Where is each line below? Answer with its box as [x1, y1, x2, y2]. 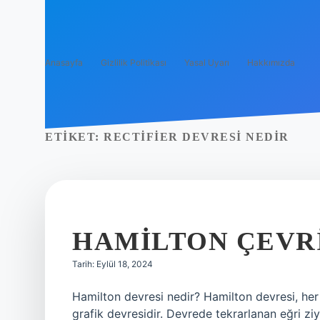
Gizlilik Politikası [101, 57, 166, 68]
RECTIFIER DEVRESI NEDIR [104, 131, 289, 143]
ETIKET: [45, 131, 104, 143]
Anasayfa [45, 57, 83, 68]
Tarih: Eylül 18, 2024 [72, 259, 153, 269]
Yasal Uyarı [184, 57, 229, 68]
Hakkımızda [247, 57, 295, 68]
